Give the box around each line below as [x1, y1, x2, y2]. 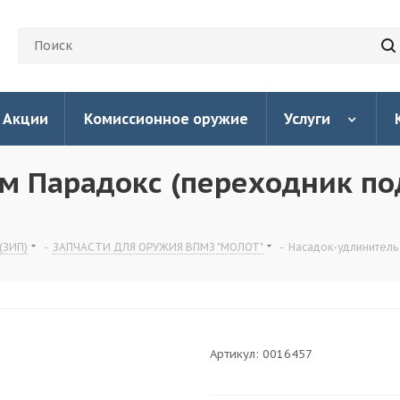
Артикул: [210, 346, 259, 362]
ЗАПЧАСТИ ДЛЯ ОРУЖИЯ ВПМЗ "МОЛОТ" [53, 240, 263, 254]
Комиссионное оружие [83, 110, 248, 128]
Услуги [284, 110, 330, 128]
